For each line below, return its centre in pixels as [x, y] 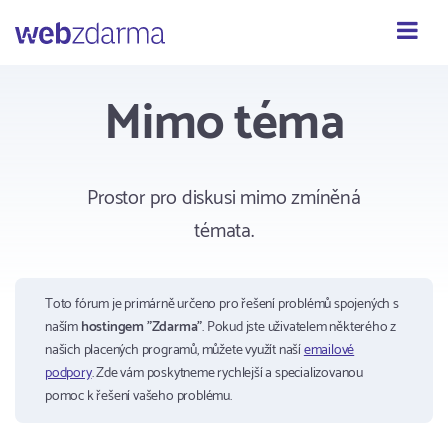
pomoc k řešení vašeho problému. [138, 396]
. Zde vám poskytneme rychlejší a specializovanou [227, 373]
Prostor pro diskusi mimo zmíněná [224, 198]
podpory [68, 373]
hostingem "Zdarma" [141, 327]
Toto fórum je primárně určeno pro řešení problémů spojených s [222, 304]
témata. [224, 231]
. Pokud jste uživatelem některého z [299, 327]
